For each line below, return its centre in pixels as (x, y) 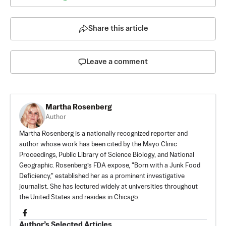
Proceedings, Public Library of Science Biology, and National (107, 155)
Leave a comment (117, 62)
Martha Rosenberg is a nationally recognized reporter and (103, 134)
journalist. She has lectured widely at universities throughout (108, 187)
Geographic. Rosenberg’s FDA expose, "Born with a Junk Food (110, 165)
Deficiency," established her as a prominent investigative (102, 176)
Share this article (118, 28)
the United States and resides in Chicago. (79, 197)
